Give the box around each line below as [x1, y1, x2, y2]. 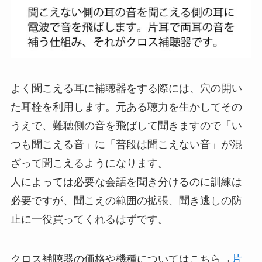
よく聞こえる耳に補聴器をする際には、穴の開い [10, 82, 242, 94]
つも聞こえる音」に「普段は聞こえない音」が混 [10, 138, 242, 150]
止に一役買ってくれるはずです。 [10, 213, 168, 225]
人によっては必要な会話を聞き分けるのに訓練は [10, 175, 242, 188]
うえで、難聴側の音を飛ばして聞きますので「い [10, 119, 242, 132]
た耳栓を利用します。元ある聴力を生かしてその [10, 101, 242, 113]
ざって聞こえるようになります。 [10, 157, 168, 169]
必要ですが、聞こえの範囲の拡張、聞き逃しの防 [10, 194, 242, 206]
